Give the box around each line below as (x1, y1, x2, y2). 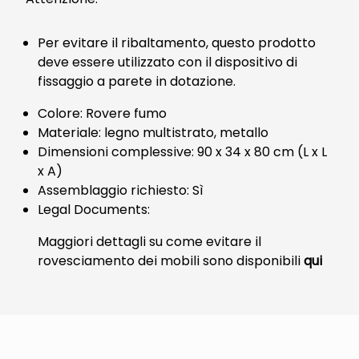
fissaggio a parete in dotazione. (38, 72, 236, 91)
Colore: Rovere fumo (38, 104, 167, 123)
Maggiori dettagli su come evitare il (38, 232, 261, 251)
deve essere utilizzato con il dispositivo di (38, 53, 297, 71)
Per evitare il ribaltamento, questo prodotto (38, 34, 316, 52)
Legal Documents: (38, 200, 150, 219)
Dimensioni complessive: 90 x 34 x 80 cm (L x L (38, 143, 327, 161)
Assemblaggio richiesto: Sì (38, 181, 204, 200)
